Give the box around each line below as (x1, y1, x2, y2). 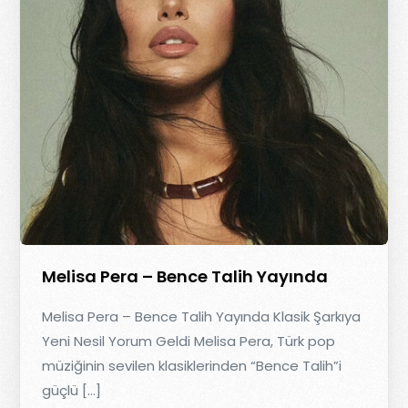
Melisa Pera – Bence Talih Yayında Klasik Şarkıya (42, 307, 362, 327)
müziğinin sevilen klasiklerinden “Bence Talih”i (42, 356, 342, 376)
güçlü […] (42, 381, 102, 401)
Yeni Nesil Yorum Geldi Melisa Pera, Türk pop (42, 331, 336, 352)
